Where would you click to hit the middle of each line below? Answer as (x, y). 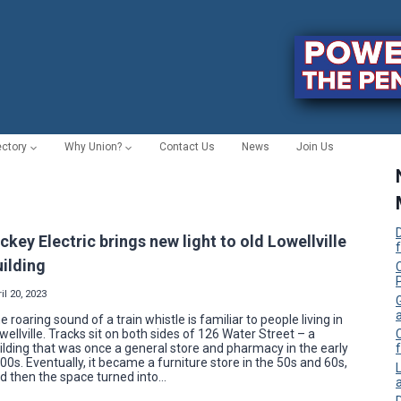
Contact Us (187, 147)
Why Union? (93, 147)
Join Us (315, 147)
